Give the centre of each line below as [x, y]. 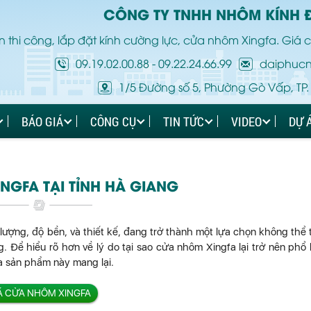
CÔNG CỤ [113, 121]
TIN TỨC [184, 121]
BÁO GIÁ [42, 121]
